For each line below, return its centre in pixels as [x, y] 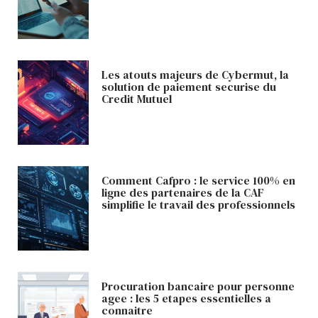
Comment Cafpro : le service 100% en [198, 181]
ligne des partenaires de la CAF [182, 193]
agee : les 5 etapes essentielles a [186, 298]
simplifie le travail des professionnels [198, 205]
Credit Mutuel [136, 98]
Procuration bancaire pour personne [198, 286]
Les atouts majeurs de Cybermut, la [195, 74]
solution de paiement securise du [188, 86]
